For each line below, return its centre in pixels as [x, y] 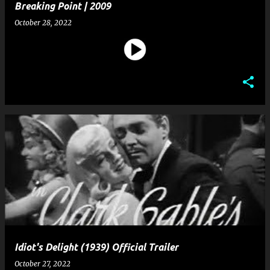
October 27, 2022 [42, 264]
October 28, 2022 [43, 23]
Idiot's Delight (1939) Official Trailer [96, 247]
